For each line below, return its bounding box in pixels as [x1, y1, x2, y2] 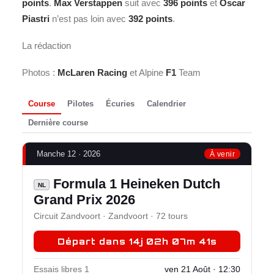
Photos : [22, 67, 57, 78]
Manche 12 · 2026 [37, 149, 100, 159]
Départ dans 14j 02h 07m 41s [57, 236, 217, 247]
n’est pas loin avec [50, 13, 128, 24]
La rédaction [22, 40, 71, 51]
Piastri [22, 13, 50, 24]
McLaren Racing [57, 67, 127, 78]
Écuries [106, 99, 135, 109]
